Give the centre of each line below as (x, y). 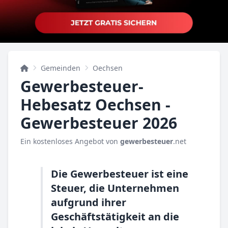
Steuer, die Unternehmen (115, 188)
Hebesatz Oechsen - (95, 105)
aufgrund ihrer (89, 202)
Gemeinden (61, 68)
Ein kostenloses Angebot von (70, 141)
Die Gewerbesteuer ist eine (120, 174)
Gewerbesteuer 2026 (99, 123)
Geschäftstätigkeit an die (115, 217)
